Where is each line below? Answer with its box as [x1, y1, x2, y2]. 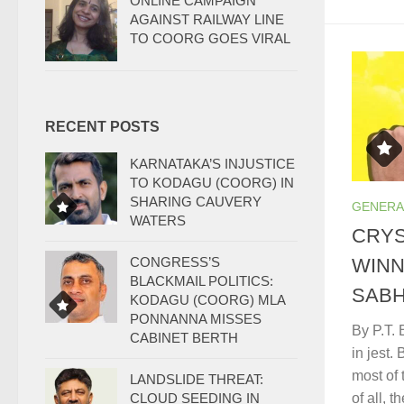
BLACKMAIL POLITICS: [130, 273, 273, 289]
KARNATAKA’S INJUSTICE [130, 156, 295, 171]
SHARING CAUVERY [130, 194, 262, 209]
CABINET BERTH [130, 330, 238, 345]
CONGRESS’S [130, 254, 220, 270]
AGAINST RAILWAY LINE [130, 12, 284, 27]
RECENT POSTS [45, 119, 160, 134]
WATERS [130, 213, 186, 228]
